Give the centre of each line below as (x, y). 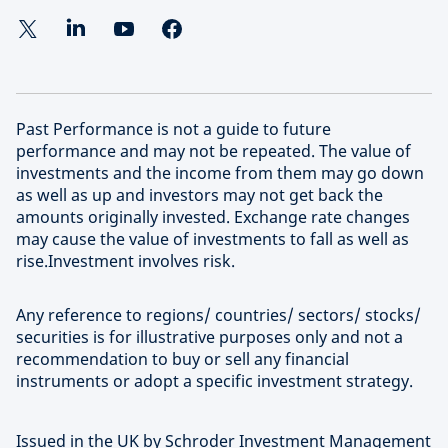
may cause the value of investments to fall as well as (212, 239)
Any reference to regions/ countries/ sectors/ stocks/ (218, 315)
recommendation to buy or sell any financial (182, 359)
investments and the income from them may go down (220, 173)
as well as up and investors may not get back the (199, 195)
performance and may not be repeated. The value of (213, 151)
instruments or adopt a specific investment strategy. (214, 381)
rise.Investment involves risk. (125, 261)
